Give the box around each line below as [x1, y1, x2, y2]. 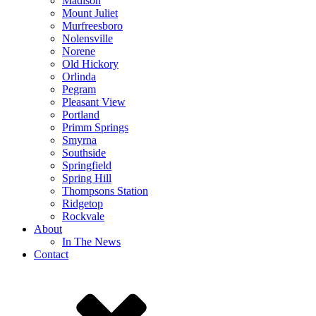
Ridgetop [62, 197, 103, 209]
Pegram [62, 83, 96, 95]
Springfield [62, 159, 111, 171]
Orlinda [62, 71, 96, 83]
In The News [62, 236, 121, 248]
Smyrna [62, 134, 97, 146]
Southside [62, 147, 106, 159]
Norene [62, 45, 95, 57]
